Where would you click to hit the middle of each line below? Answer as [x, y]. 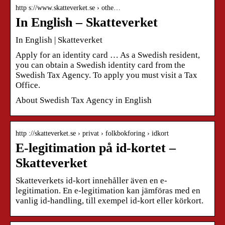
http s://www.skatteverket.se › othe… [68, 8]
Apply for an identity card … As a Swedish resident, [108, 55]
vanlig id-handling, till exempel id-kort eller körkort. [109, 200]
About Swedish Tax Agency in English [84, 100]
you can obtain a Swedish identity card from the [100, 65]
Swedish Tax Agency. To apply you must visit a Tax [106, 75]
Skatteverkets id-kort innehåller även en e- [91, 180]
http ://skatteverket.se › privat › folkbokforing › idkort [92, 133]
